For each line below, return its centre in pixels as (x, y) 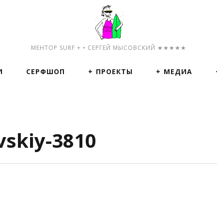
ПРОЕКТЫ (114, 71)
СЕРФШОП (46, 71)
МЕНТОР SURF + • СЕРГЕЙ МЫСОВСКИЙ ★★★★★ (109, 48)
